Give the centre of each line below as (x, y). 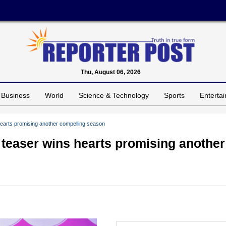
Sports (174, 95)
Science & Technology (114, 95)
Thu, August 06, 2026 (110, 72)
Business (15, 95)
